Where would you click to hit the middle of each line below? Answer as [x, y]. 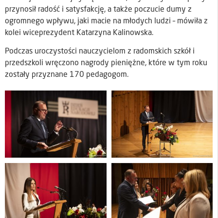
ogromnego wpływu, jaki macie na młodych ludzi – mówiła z [106, 21]
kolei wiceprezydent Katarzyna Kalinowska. [79, 33]
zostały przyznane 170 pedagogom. [67, 75]
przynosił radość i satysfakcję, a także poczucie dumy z [98, 9]
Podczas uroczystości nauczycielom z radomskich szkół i [100, 52]
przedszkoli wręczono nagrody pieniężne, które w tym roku [106, 64]
